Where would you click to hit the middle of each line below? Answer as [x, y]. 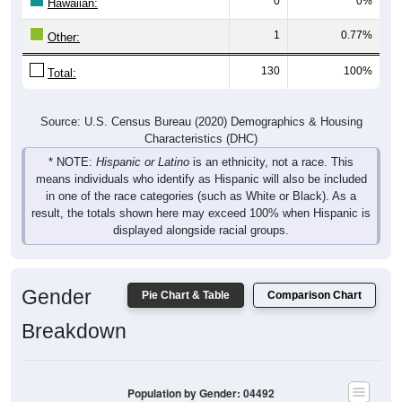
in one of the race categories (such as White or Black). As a [201, 196]
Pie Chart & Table [186, 295]
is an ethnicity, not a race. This [271, 162]
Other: [64, 37]
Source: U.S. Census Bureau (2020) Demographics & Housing [201, 121]
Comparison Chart [315, 295]
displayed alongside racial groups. [201, 230]
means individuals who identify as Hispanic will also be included [201, 179]
